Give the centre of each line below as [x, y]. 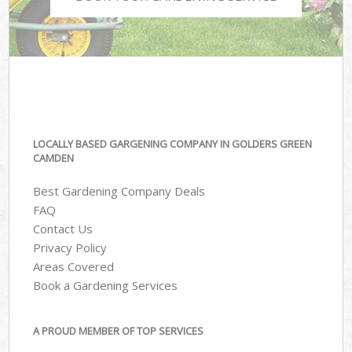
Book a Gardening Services [106, 286]
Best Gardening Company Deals [119, 191]
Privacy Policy [70, 248]
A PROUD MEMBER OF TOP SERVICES [119, 330]
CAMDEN [54, 158]
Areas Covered [74, 267]
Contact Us [63, 229]
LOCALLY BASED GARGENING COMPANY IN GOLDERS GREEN [173, 143]
